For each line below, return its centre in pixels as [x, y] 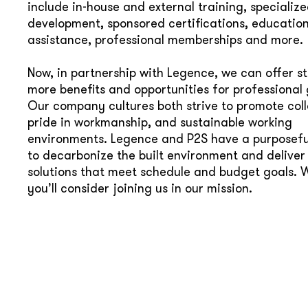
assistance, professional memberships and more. [165, 40]
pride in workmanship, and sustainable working [160, 122]
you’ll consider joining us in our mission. [140, 188]
